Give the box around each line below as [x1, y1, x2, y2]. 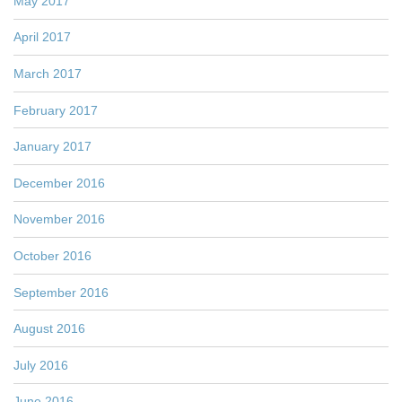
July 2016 [13, 357, 68, 372]
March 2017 [13, 66, 82, 81]
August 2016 [13, 321, 85, 336]
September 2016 [13, 284, 109, 300]
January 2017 [13, 139, 92, 154]
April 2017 [13, 30, 71, 45]
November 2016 [13, 212, 105, 227]
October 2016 [13, 248, 92, 263]
